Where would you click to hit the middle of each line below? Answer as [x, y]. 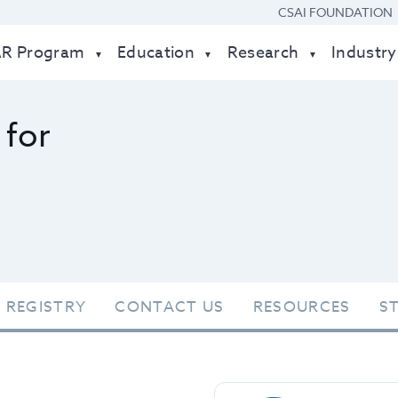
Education [156, 53]
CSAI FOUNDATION [335, 12]
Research [263, 53]
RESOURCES [302, 307]
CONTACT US [170, 307]
